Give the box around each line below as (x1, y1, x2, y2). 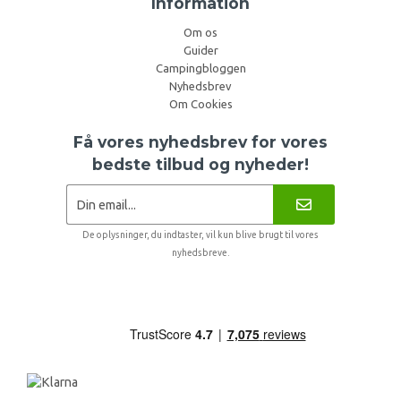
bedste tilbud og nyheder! (92, 154, 309, 174)
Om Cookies (168, 97, 233, 110)
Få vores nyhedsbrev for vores (73, 132, 328, 151)
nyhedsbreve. (171, 248, 230, 259)
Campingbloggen (155, 61, 246, 74)
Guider (183, 43, 218, 56)
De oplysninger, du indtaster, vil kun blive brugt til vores (82, 230, 319, 241)
